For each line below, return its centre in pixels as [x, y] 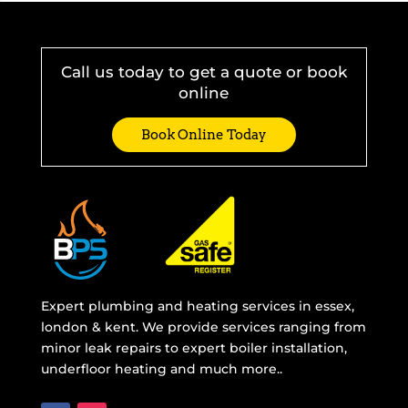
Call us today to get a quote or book [204, 72]
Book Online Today [204, 134]
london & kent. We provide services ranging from [203, 326]
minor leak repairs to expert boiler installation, [194, 347]
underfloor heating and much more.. [161, 368]
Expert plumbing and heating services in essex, [197, 306]
